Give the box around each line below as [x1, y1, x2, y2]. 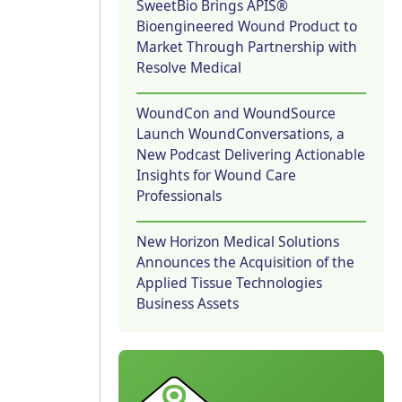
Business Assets [136, 293, 239, 313]
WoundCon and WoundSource [136, 102, 336, 123]
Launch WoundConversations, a [136, 123, 345, 144]
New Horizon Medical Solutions [136, 231, 339, 251]
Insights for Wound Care [136, 164, 296, 185]
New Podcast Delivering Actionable [136, 144, 365, 164]
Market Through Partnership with [136, 36, 357, 57]
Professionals [136, 185, 222, 205]
